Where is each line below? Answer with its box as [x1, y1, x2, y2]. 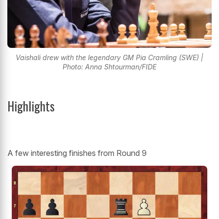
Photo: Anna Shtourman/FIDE [63, 62, 156, 71]
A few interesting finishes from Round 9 [7, 148, 147, 158]
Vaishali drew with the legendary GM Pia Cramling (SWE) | [16, 53, 203, 62]
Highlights [7, 96, 55, 115]
